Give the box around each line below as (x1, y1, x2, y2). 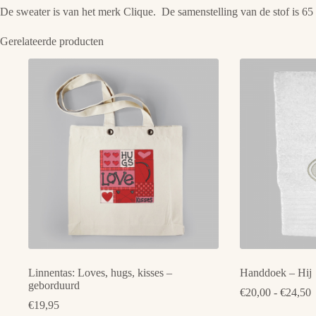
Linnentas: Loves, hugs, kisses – (28, 267, 172, 279)
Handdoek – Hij (239, 267, 312, 279)
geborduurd (28, 279, 80, 292)
